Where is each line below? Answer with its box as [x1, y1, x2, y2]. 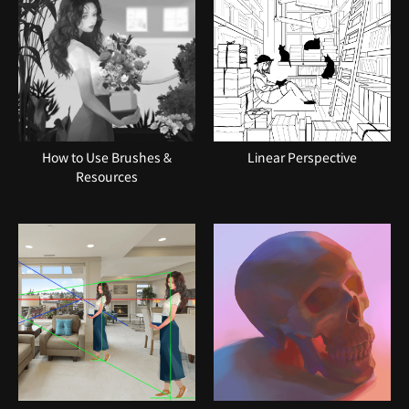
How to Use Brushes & [42, 149, 172, 166]
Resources [76, 168, 138, 185]
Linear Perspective [247, 149, 357, 166]
